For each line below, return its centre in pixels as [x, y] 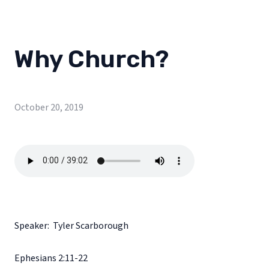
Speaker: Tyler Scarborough [71, 225]
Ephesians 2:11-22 [51, 258]
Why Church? [92, 59]
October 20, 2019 [49, 107]
